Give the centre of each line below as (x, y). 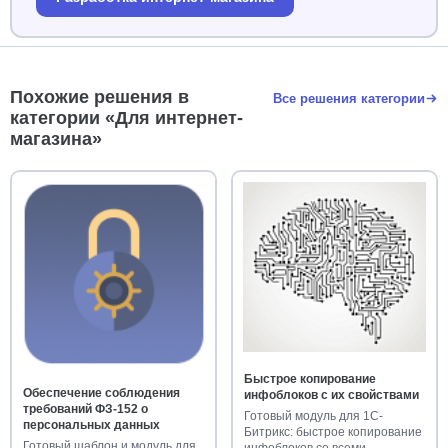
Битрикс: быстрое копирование (332, 431)
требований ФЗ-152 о (85, 408)
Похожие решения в (99, 97)
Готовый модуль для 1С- (313, 415)
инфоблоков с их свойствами (331, 394)
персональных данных (91, 424)
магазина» (56, 139)
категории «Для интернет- (126, 118)
